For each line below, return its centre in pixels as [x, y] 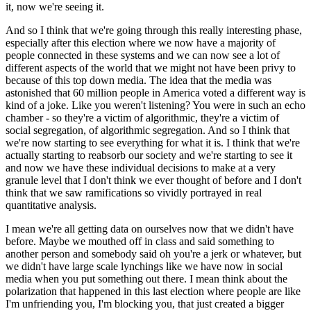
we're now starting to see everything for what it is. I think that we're [153, 142]
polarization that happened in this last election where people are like [153, 291]
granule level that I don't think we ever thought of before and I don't [153, 180]
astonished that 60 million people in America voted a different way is [155, 92]
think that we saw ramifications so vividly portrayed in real [134, 192]
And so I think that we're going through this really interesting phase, [154, 30]
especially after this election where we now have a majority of [141, 42]
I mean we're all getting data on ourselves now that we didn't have [150, 228]
